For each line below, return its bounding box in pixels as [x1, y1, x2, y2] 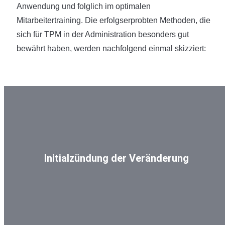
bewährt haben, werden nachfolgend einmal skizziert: [17, 44, 206, 53]
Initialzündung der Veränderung [44, 152, 189, 164]
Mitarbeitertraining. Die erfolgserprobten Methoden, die [17, 16, 210, 25]
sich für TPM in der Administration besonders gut [17, 30, 189, 39]
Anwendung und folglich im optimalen [17, 2, 151, 11]
